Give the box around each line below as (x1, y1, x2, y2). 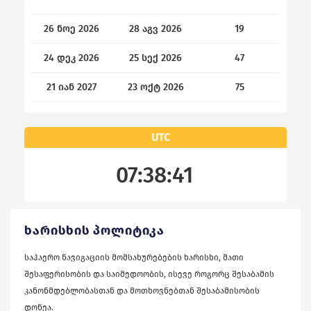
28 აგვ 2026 (129, 23, 182, 35)
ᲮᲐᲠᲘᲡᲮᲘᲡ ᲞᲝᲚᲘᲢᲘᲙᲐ (24, 223, 165, 239)
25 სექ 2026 (129, 52, 182, 65)
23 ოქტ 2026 (127, 81, 184, 94)
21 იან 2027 (47, 81, 96, 94)
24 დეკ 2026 (44, 52, 99, 65)
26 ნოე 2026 (44, 23, 99, 35)
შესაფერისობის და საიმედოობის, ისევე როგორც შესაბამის (24, 269, 274, 280)
